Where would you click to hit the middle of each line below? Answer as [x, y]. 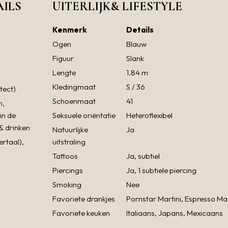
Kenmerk [69, 30]
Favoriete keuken [81, 213]
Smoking [67, 185]
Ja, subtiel [143, 156]
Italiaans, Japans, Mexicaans [175, 213]
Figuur [63, 59]
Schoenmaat [74, 101]
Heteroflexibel [149, 116]
